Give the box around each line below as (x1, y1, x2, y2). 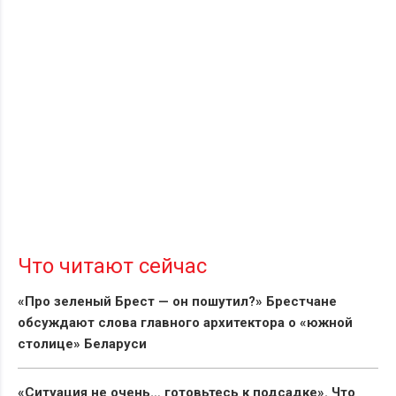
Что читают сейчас (18, 253, 207, 278)
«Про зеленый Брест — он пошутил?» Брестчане (18, 293, 337, 309)
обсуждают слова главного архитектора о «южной (18, 314, 353, 331)
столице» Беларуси (18, 335, 147, 352)
